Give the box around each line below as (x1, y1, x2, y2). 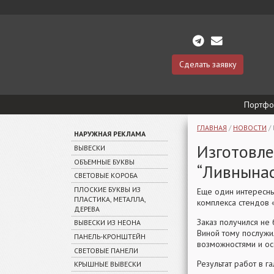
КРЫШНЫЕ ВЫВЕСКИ (73, 259, 141, 269)
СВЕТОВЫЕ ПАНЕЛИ (73, 245, 138, 255)
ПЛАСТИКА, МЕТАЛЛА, (73, 194, 146, 204)
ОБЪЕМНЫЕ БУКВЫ (73, 157, 135, 166)
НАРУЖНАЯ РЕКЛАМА (73, 128, 146, 138)
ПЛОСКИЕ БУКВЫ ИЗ (73, 184, 141, 194)
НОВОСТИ (233, 123, 267, 132)
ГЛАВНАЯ (197, 123, 227, 132)
